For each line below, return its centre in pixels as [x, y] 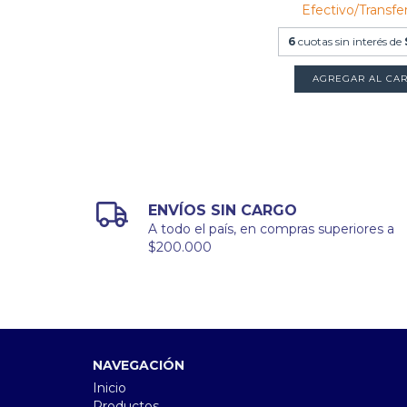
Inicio [109, 387]
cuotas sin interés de [351, 41]
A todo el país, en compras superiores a [272, 228]
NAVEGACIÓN [139, 365]
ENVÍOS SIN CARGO [223, 210]
